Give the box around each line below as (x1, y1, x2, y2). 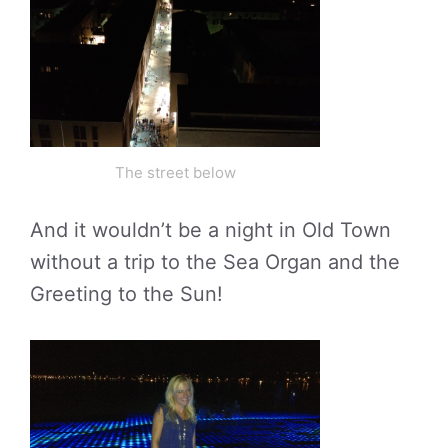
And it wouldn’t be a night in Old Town (30, 218, 391, 243)
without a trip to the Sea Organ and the (30, 250, 400, 275)
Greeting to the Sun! (30, 282, 223, 307)
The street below (114, 163, 236, 183)
